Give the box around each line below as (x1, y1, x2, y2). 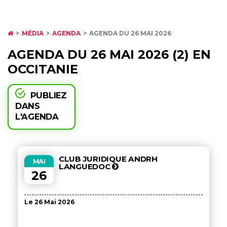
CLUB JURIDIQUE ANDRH (59, 154, 158, 164)
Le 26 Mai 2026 (24, 198, 74, 206)
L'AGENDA (15, 111, 59, 122)
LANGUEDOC (59, 162, 112, 171)
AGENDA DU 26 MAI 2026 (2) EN (8, 47, 211, 62)
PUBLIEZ (30, 90, 67, 100)
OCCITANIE (8, 62, 78, 77)
